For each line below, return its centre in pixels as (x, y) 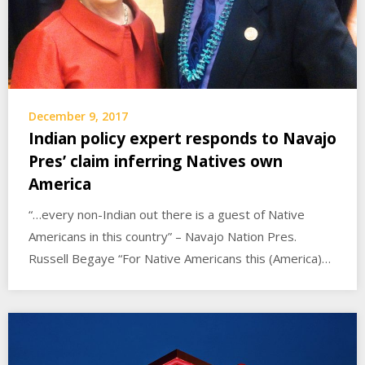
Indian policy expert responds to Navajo (182, 138)
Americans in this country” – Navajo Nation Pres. (163, 236)
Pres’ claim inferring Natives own (156, 161)
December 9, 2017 (78, 116)
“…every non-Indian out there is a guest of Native (167, 214)
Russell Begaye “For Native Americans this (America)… (180, 258)
